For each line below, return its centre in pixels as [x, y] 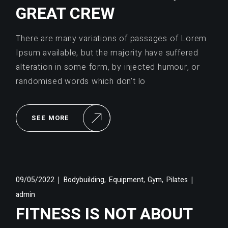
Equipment [126, 180]
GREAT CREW [65, 13]
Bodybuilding [84, 180]
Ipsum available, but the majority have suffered [107, 53]
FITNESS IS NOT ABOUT [104, 214]
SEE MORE [51, 118]
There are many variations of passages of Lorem [111, 38]
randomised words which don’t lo [81, 81]
